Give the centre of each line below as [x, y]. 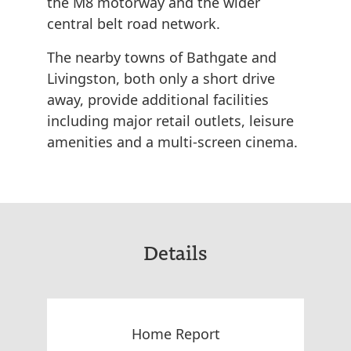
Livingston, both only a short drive [161, 79]
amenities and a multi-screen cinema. [172, 142]
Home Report [175, 334]
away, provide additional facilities [158, 100]
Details [175, 252]
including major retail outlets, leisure [170, 121]
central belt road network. [134, 24]
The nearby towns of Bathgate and [162, 58]
